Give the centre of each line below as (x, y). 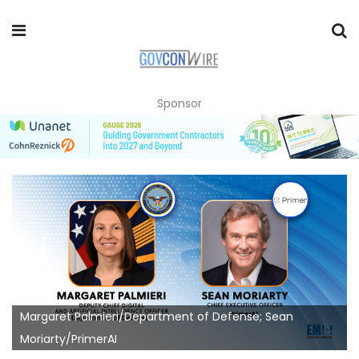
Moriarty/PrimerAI (69, 339)
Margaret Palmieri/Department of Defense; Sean (157, 316)
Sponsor (179, 103)
